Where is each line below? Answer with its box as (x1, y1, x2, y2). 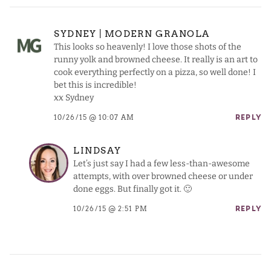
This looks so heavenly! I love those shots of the (54, 42, 241, 53)
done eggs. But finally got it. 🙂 (73, 184, 192, 195)
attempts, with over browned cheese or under (73, 171, 253, 182)
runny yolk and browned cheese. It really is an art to (54, 54, 258, 65)
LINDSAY (73, 145, 122, 157)
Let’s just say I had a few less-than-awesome (73, 158, 250, 169)
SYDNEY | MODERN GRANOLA (54, 28, 210, 40)
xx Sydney (54, 93, 94, 103)
